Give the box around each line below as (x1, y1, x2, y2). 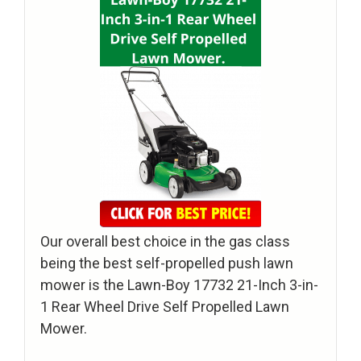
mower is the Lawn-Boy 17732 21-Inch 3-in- (40, 276, 318, 294)
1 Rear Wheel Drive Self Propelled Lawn (40, 298, 289, 316)
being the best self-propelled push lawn (40, 255, 293, 272)
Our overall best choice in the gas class (40, 233, 290, 251)
